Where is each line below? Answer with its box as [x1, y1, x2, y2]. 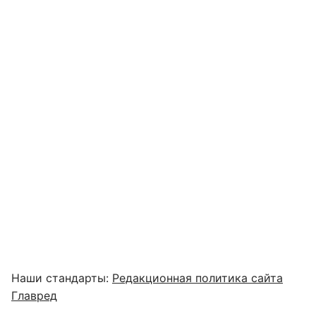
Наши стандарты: [11, 271, 112, 285]
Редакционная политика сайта [112, 271, 283, 285]
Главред [11, 288, 57, 303]
